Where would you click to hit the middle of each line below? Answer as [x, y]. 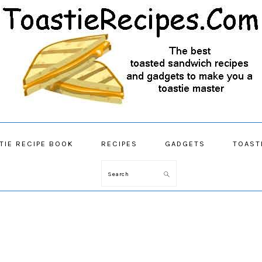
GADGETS [185, 144]
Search [122, 173]
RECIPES [119, 144]
